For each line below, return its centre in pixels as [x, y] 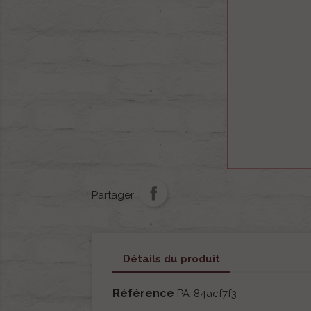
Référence [143, 294]
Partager [113, 195]
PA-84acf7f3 [207, 294]
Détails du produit [171, 259]
